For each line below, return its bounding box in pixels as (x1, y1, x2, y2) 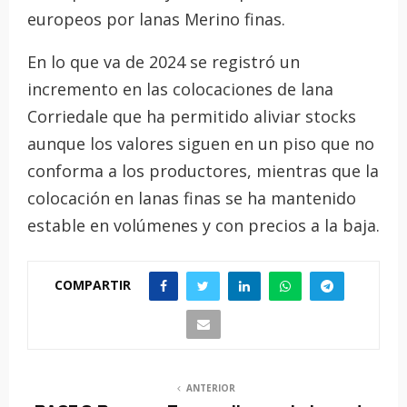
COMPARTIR (55, 275, 131, 293)
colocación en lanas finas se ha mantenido (27, 187, 356, 210)
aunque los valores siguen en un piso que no (27, 133, 374, 155)
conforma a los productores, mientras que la (27, 160, 379, 183)
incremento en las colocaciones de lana (27, 78, 333, 101)
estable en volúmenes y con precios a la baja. (27, 214, 380, 237)
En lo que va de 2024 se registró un (27, 51, 300, 74)
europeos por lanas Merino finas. (27, 8, 285, 31)
